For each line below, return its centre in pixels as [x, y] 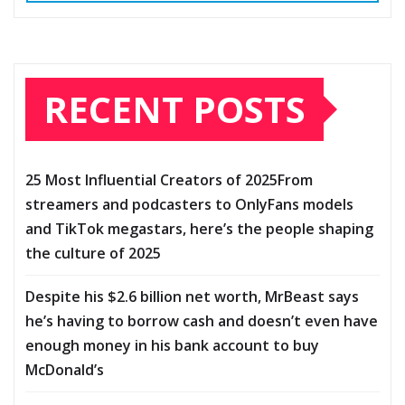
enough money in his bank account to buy [172, 346]
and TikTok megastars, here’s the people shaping [199, 229]
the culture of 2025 [93, 254]
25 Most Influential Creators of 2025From [169, 180]
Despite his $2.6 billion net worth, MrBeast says [192, 297]
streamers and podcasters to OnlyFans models [189, 205]
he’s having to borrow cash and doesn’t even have [202, 321]
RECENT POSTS [174, 109]
